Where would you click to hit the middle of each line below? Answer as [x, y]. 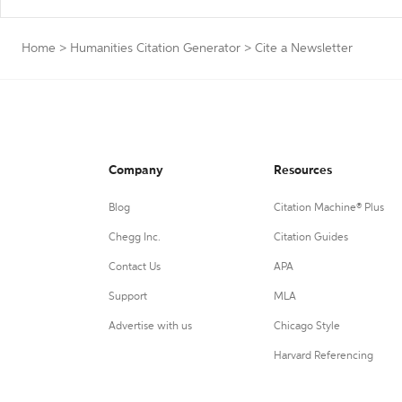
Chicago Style [306, 327]
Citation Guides [310, 238]
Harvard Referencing [323, 356]
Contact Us [135, 267]
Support [128, 297]
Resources [302, 170]
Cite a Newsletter [304, 48]
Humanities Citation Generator [155, 48]
